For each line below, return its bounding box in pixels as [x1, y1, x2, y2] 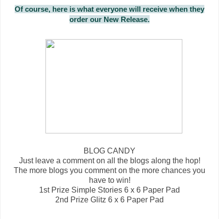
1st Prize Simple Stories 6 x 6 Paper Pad [39, 185, 180, 194]
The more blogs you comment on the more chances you [14, 166, 205, 175]
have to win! [88, 175, 131, 184]
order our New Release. [69, 15, 150, 23]
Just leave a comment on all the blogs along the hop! [19, 156, 200, 165]
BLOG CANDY [84, 146, 135, 155]
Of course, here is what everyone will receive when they [15, 4, 204, 13]
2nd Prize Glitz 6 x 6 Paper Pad [55, 195, 164, 204]
